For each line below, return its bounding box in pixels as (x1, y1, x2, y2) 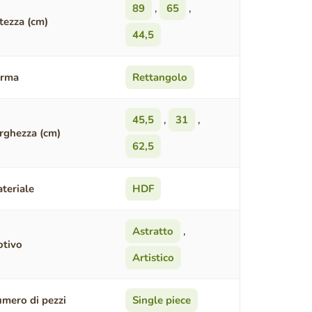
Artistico (132, 251, 174, 265)
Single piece (132, 293, 191, 308)
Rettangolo (132, 70, 187, 85)
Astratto (132, 224, 173, 239)
